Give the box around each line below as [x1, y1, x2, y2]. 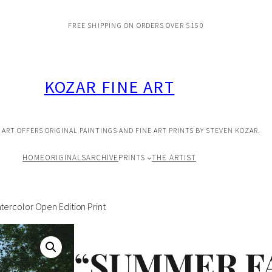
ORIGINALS [44, 152, 86, 163]
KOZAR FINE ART [44, 76, 175, 98]
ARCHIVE [86, 152, 118, 163]
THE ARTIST [152, 152, 197, 163]
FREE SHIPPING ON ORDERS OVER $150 [68, 21, 204, 30]
